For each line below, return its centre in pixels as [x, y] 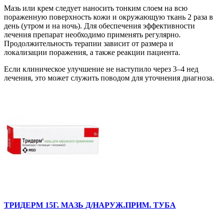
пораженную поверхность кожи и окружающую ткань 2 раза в [109, 17]
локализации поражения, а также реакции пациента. [92, 53]
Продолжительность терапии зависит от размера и [89, 44]
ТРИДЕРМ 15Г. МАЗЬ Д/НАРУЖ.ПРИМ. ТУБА [90, 205]
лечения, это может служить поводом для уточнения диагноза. [109, 78]
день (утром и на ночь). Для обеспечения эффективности [99, 26]
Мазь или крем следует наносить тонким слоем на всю [96, 8]
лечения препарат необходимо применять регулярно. [92, 35]
